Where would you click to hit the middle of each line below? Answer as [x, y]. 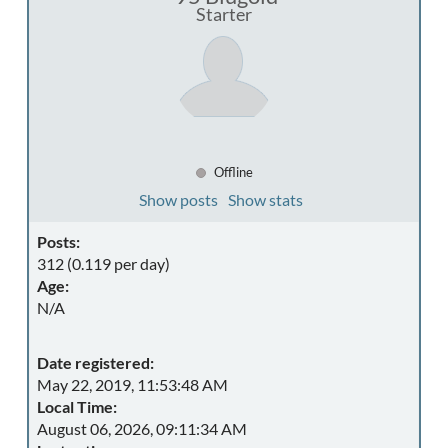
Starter [224, 14]
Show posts [178, 199]
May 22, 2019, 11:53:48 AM [132, 384]
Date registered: [95, 362]
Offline [231, 172]
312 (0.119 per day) [103, 263]
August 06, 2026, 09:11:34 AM [142, 428]
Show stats [265, 199]
